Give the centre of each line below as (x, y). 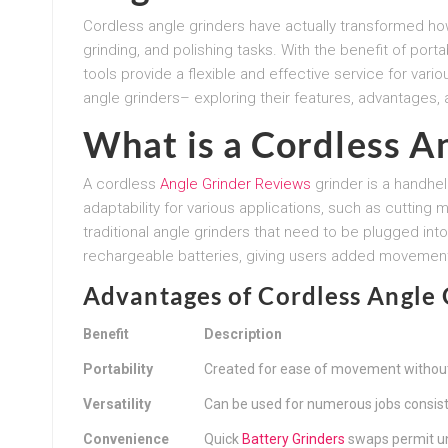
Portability (118, 368)
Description (243, 333)
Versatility (117, 403)
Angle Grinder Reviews (235, 183)
